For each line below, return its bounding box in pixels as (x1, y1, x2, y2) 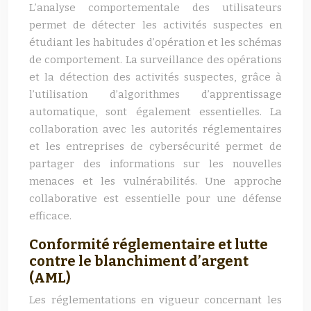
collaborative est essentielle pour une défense (29, 192, 282, 205)
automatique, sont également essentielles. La (29, 106, 282, 118)
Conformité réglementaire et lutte (29, 236, 268, 253)
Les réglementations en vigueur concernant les (29, 294, 282, 306)
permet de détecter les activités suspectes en (29, 19, 282, 31)
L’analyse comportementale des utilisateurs (29, 1, 282, 14)
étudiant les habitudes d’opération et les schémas (29, 36, 282, 49)
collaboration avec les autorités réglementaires (29, 123, 282, 135)
